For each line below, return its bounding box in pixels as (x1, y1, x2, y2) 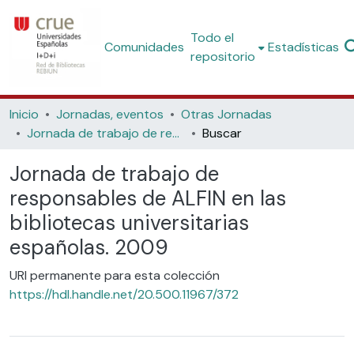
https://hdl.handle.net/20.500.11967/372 (9, 286, 239, 303)
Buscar (202, 125, 242, 141)
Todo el (190, 29, 235, 46)
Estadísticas (268, 39, 340, 55)
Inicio (9, 106, 39, 122)
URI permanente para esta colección (9, 267, 220, 284)
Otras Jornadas (181, 106, 272, 122)
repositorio (190, 48, 256, 65)
